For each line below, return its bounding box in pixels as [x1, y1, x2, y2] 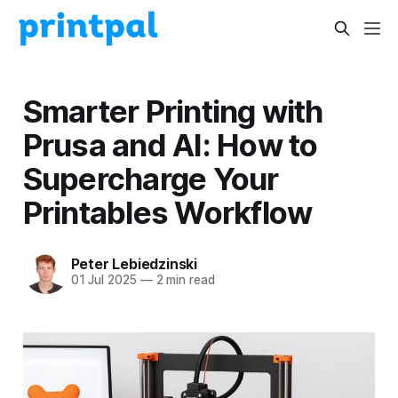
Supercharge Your [22, 159, 279, 197]
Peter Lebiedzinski [70, 255, 197, 274]
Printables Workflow [22, 193, 313, 231]
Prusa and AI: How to [22, 125, 318, 163]
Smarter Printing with [22, 92, 323, 130]
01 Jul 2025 [70, 273, 137, 288]
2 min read [152, 273, 215, 288]
